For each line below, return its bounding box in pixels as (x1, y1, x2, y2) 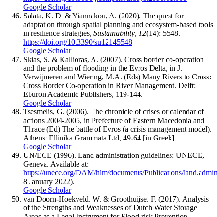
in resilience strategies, (23, 29, 93, 38)
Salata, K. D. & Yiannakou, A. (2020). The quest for (23, 12, 184, 20)
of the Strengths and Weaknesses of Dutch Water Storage (23, 203, 197, 212)
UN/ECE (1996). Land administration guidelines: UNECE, (23, 151, 204, 160)
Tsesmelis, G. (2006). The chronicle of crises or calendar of (23, 108, 204, 116)
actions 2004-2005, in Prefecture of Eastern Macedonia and (23, 116, 204, 125)
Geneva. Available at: (23, 160, 89, 169)
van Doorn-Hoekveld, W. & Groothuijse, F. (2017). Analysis (23, 195, 209, 203)
